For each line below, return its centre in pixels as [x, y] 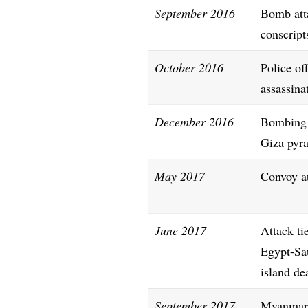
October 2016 [189, 67]
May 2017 [180, 176]
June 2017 [181, 230]
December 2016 [195, 121]
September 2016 [195, 13]
